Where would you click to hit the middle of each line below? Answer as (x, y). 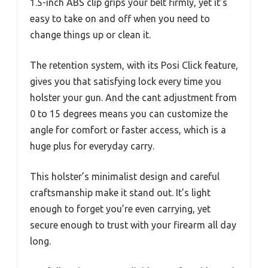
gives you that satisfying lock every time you (126, 81)
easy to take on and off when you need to (120, 19)
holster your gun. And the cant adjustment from (133, 98)
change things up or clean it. (90, 35)
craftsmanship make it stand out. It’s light (120, 193)
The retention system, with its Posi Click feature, (134, 65)
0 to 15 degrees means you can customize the (129, 114)
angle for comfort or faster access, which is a (128, 130)
